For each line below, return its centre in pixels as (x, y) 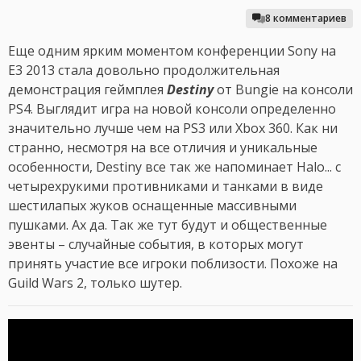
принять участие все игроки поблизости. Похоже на (173, 264)
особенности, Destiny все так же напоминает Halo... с (174, 167)
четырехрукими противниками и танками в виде (166, 187)
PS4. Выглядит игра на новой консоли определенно (172, 109)
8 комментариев (306, 19)
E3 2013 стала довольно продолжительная (144, 71)
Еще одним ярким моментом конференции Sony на (172, 51)
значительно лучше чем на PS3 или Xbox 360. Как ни (173, 129)
